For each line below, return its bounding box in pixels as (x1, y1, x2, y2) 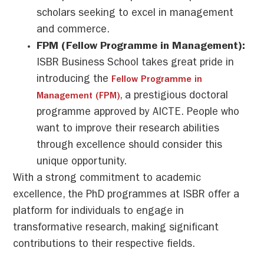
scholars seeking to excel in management (37, 9, 234, 20)
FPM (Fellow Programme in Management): (37, 42, 246, 53)
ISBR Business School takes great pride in (37, 58, 235, 70)
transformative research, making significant (13, 223, 219, 235)
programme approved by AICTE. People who (37, 108, 240, 119)
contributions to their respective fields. (13, 240, 196, 251)
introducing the (37, 75, 112, 86)
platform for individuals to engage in (13, 207, 184, 218)
